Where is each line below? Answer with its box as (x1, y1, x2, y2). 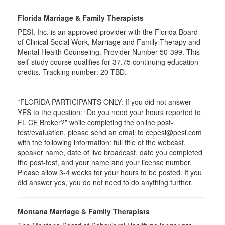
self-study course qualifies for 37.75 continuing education (18, 56, 198, 67)
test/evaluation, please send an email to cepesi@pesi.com (18, 127, 202, 137)
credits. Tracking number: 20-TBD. (18, 66, 127, 77)
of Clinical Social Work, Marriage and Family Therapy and (18, 36, 200, 47)
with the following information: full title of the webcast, (18, 137, 186, 147)
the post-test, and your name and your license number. (18, 157, 192, 167)
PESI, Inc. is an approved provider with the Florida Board (18, 26, 198, 37)
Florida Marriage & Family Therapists (18, 12, 144, 23)
